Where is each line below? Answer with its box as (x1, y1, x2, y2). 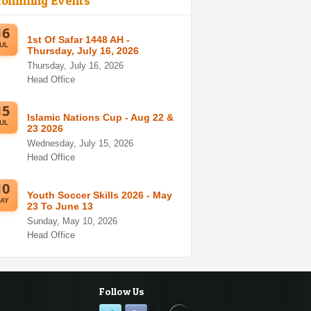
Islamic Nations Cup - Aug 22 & (27, 112, 174, 123)
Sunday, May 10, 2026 (27, 216, 117, 226)
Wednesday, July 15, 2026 (27, 138, 133, 149)
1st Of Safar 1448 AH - (27, 34, 130, 45)
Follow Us (99, 285, 144, 297)
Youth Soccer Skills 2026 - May (27, 190, 172, 201)
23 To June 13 (27, 201, 93, 212)
